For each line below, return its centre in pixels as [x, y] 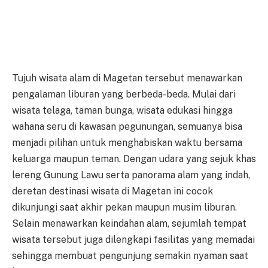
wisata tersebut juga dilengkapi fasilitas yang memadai [133, 239]
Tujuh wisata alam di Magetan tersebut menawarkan [127, 78]
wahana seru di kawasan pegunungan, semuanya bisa [127, 126]
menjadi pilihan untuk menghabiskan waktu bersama [127, 142]
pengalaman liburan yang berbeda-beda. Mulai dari [124, 94]
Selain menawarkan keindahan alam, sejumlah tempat [129, 223]
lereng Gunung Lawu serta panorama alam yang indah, [131, 175]
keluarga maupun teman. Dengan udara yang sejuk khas [134, 159]
